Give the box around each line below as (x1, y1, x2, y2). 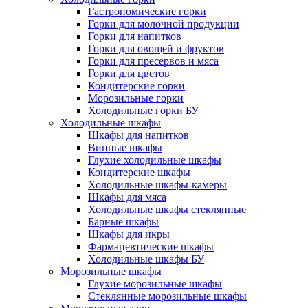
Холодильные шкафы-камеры (88, 179, 227, 190)
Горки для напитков (88, 30, 181, 42)
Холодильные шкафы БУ (88, 253, 204, 265)
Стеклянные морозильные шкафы (88, 290, 247, 302)
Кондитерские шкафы (88, 166, 190, 178)
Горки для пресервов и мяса (88, 55, 219, 67)
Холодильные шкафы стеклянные (88, 203, 246, 215)
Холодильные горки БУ (88, 104, 199, 116)
